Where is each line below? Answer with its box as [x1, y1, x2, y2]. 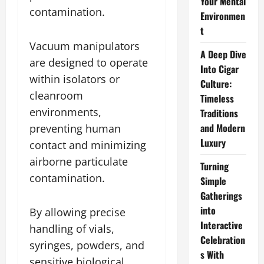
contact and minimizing [29, 137, 146, 152]
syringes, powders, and [29, 237, 144, 252]
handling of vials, [29, 221, 114, 236]
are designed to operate [29, 55, 148, 70]
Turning [200, 159, 229, 173]
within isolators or [29, 71, 120, 86]
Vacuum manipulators [29, 38, 140, 53]
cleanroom [29, 88, 83, 103]
